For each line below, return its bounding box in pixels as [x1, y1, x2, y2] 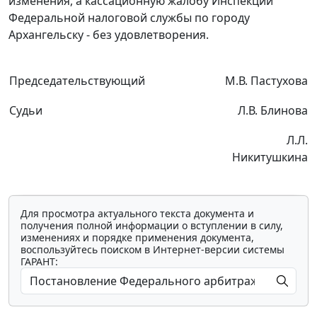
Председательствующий [9, 73, 145, 89]
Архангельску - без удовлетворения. [8, 27, 209, 43]
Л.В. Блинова [238, 103, 308, 119]
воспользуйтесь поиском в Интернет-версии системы [21, 243, 284, 257]
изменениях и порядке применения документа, [21, 231, 254, 245]
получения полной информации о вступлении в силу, [21, 219, 283, 233]
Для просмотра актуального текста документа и [21, 207, 254, 221]
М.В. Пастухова [225, 73, 308, 89]
